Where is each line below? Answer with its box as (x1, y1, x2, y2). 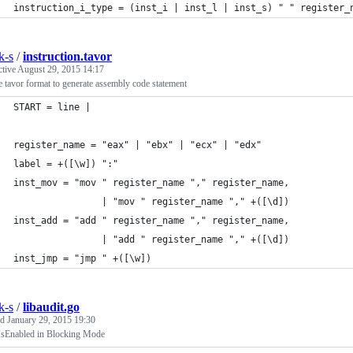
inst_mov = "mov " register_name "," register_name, (13, 177, 289, 188)
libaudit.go (23, 300, 80, 314)
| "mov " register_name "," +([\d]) (102, 196, 289, 207)
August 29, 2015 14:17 (17, 64, 104, 75)
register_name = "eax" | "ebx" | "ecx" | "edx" (13, 139, 262, 150)
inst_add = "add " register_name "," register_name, (13, 215, 289, 226)
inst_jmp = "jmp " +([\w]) (13, 253, 151, 264)
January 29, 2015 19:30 (7, 314, 95, 325)
